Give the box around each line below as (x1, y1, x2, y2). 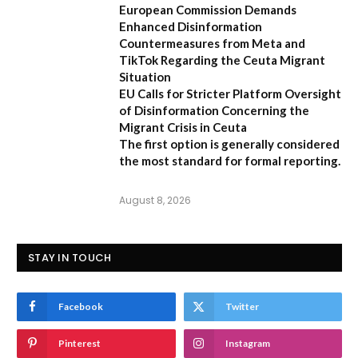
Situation (119, 69, 171, 84)
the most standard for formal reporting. (119, 153, 340, 168)
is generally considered (208, 136, 340, 151)
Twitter (225, 300, 259, 312)
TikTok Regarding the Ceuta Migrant (119, 52, 325, 67)
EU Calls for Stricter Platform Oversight (119, 86, 341, 101)
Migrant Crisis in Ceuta (119, 119, 247, 134)
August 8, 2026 (119, 193, 191, 207)
